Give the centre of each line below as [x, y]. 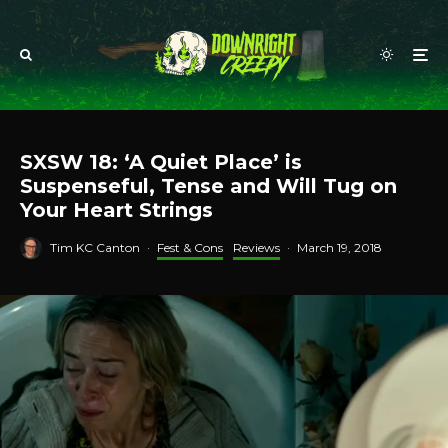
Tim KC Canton [95, 247]
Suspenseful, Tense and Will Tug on [208, 185]
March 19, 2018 [339, 247]
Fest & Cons [190, 247]
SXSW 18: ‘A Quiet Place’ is [161, 161]
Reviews [256, 247]
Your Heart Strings [116, 209]
